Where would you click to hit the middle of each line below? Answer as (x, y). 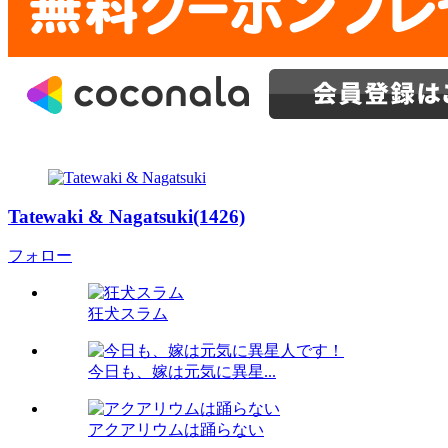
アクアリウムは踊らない (176, 430)
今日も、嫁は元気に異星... (182, 372)
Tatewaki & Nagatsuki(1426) (126, 216)
